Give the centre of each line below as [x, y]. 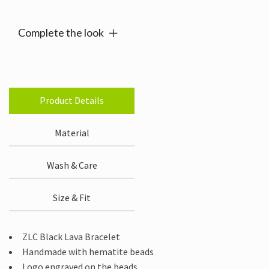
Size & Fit [72, 198]
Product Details [72, 101]
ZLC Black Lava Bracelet [71, 237]
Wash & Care [72, 165]
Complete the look [61, 33]
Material [72, 133]
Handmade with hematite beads [88, 252]
